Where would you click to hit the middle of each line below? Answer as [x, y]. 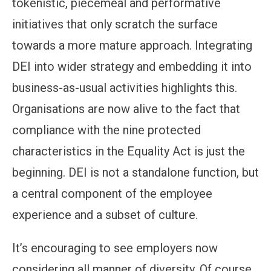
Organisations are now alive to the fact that [126, 109]
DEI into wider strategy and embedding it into [132, 66]
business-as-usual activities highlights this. [125, 87]
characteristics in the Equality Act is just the [129, 151]
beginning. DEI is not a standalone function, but [135, 172]
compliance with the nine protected [106, 130]
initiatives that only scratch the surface [115, 24]
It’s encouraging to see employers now [115, 248]
